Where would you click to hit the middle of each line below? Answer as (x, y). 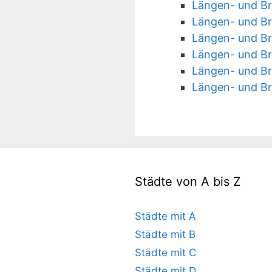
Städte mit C (165, 253)
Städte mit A (165, 216)
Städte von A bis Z (188, 182)
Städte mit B (165, 234)
